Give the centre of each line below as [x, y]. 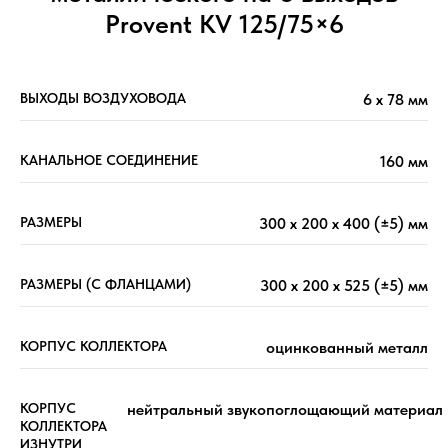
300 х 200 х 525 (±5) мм [344, 286]
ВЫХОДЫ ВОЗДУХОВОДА [103, 98]
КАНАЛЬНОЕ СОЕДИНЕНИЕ [109, 160]
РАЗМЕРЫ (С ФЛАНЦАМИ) [105, 284]
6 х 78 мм [395, 100]
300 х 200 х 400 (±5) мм [343, 224]
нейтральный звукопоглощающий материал [285, 410]
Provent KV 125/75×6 [224, 24]
